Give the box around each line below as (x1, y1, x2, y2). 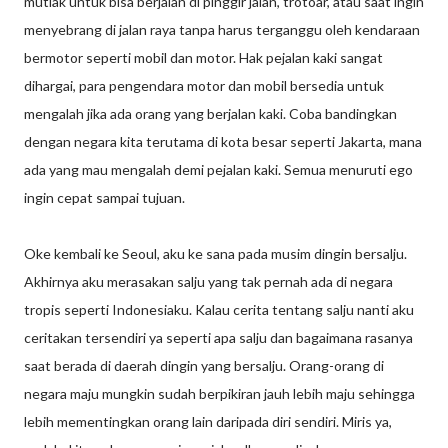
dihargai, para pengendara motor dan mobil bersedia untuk (24, 77, 384, 94)
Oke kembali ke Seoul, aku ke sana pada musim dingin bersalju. (24, 245, 407, 262)
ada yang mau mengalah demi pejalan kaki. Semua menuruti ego (24, 161, 413, 178)
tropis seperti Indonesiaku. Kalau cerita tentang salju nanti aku (24, 301, 414, 318)
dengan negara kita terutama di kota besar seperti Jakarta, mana (24, 133, 422, 150)
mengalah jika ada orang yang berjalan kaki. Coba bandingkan (24, 105, 397, 122)
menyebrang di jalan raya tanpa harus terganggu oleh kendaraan (24, 21, 420, 38)
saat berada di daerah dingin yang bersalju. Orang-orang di (24, 357, 384, 374)
